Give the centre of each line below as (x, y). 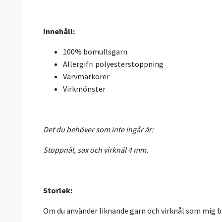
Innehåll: (59, 31)
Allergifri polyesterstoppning (113, 64)
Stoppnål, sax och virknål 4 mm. (96, 149)
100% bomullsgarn (95, 51)
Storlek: (58, 190)
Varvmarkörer (86, 76)
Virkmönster (84, 88)
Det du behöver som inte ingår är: (98, 129)
